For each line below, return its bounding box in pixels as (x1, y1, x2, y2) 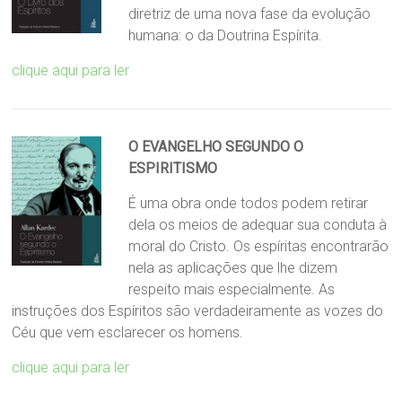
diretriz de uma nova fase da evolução (128, 5, 371, 23)
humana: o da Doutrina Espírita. (128, 27, 323, 45)
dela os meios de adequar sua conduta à (128, 216, 388, 234)
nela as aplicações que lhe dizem (128, 259, 338, 277)
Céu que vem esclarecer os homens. (12, 324, 244, 342)
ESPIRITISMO (128, 160, 218, 178)
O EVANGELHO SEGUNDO (128, 138, 294, 156)
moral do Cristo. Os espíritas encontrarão (128, 238, 389, 256)
